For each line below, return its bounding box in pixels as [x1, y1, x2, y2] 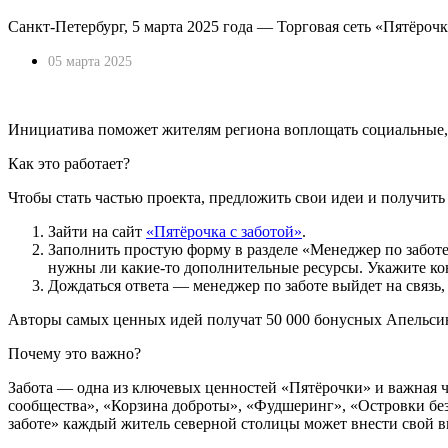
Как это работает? [8, 154, 130, 172]
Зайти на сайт [48, 222, 146, 240]
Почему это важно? [8, 344, 141, 362]
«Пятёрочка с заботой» [146, 222, 302, 240]
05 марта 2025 [48, 53, 132, 69]
